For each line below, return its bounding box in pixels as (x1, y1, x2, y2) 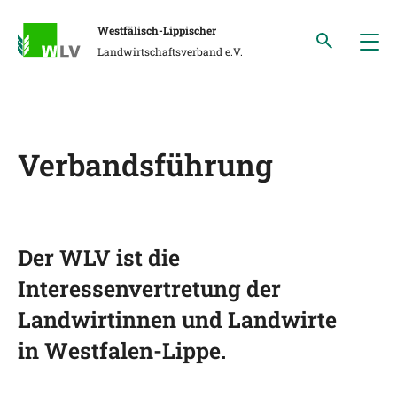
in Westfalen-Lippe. (18, 336, 226, 365)
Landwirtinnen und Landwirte (18, 305, 337, 334)
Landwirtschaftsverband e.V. (97, 44, 243, 58)
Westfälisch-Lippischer (97, 23, 216, 37)
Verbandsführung (18, 144, 273, 184)
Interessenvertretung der (18, 274, 281, 303)
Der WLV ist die (18, 243, 180, 272)
